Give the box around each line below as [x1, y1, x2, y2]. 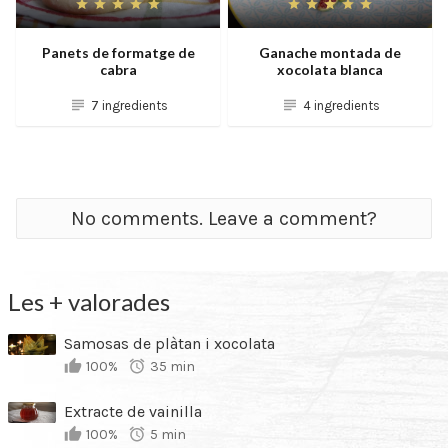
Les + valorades [8, 287, 170, 317]
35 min [150, 358, 195, 376]
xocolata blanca [277, 60, 383, 78]
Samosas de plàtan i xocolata [64, 334, 275, 354]
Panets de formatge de [41, 43, 195, 61]
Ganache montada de [259, 43, 401, 61]
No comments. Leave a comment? [71, 207, 377, 231]
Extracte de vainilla [64, 402, 202, 422]
